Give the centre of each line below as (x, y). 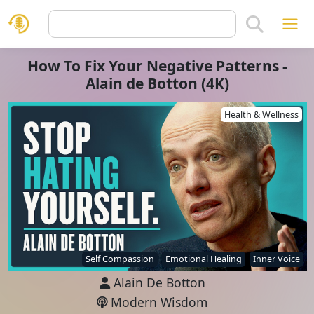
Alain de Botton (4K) (157, 83)
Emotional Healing (203, 259)
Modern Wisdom (157, 302)
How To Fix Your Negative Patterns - (157, 66)
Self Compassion (120, 259)
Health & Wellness (261, 115)
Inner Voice (276, 259)
